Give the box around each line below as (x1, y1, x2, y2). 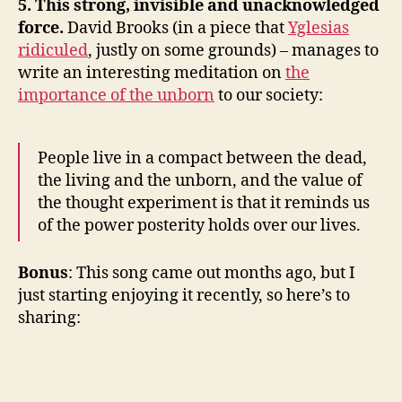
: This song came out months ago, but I (68, 262, 355, 284)
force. (18, 18, 67, 39)
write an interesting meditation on (18, 63, 285, 83)
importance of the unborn (18, 85, 214, 106)
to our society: (214, 85, 323, 106)
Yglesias (288, 18, 349, 39)
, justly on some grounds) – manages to (88, 40, 379, 61)
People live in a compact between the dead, (38, 148, 367, 169)
